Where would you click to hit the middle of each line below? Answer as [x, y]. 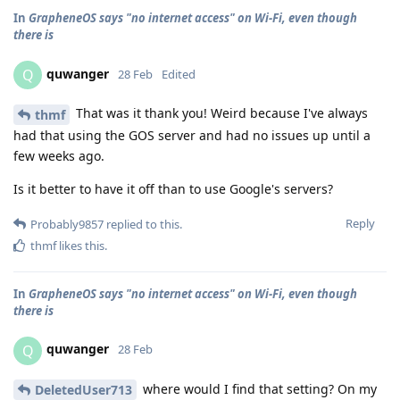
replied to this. [143, 224]
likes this [80, 245]
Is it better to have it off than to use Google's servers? [173, 188]
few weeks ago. [59, 155]
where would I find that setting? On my [258, 388]
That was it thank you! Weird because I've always [220, 112]
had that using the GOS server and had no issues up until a [192, 135]
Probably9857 [67, 224]
